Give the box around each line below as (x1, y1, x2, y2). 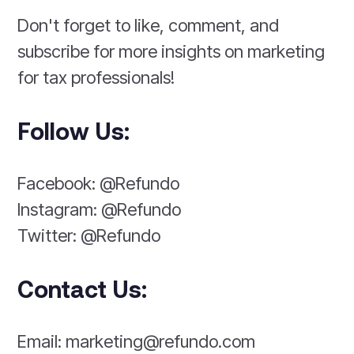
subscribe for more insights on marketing (17, 41, 326, 62)
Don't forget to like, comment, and (17, 15, 280, 36)
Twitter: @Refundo (17, 225, 161, 247)
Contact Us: (17, 274, 148, 303)
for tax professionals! (17, 67, 175, 88)
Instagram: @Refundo (17, 199, 182, 220)
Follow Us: (17, 116, 130, 145)
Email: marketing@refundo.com (17, 331, 256, 352)
